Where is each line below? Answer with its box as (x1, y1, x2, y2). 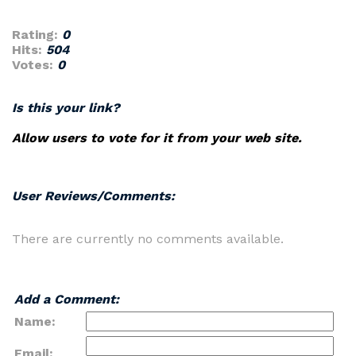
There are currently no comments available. (12, 231, 284, 246)
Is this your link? (12, 100, 120, 115)
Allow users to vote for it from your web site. (12, 130, 302, 145)
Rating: (12, 27, 58, 42)
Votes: (12, 57, 53, 72)
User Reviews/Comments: (12, 188, 175, 203)
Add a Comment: (14, 292, 119, 307)
